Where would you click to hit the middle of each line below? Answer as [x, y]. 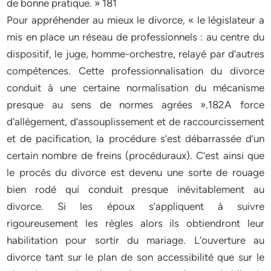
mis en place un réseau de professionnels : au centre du [135, 37]
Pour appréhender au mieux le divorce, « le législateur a [135, 20]
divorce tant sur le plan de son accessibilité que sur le [135, 257]
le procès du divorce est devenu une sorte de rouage [135, 172]
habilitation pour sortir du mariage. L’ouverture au [135, 240]
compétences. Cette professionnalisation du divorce [135, 71]
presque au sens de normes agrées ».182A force [135, 105]
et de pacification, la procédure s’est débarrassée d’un [135, 139]
